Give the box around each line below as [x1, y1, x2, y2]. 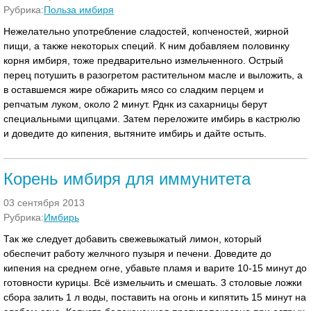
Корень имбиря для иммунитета [3, 169, 251, 188]
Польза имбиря [44, 4, 114, 15]
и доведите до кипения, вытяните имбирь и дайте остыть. [3, 128, 267, 139]
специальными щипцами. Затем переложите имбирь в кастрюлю [3, 113, 301, 124]
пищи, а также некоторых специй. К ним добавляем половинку [3, 40, 289, 51]
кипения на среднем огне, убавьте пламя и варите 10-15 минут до [3, 262, 307, 274]
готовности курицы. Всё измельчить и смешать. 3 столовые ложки [3, 277, 302, 288]
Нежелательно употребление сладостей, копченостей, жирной [3, 26, 289, 37]
